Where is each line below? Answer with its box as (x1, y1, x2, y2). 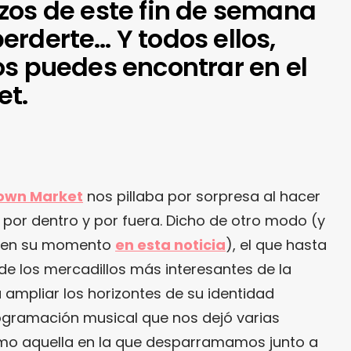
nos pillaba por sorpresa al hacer (83, 186, 320, 206)
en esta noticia (115, 234, 226, 255)
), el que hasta (226, 234, 327, 255)
